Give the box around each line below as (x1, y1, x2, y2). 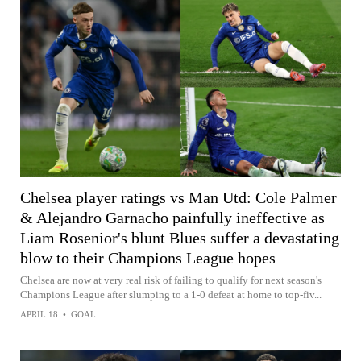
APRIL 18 (20, 309, 58, 319)
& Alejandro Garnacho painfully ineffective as (20, 208, 325, 226)
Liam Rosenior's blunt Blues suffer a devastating (20, 228, 339, 247)
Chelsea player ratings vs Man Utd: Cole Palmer (20, 188, 337, 206)
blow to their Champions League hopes (20, 248, 276, 267)
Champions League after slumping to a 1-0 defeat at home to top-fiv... (20, 288, 322, 301)
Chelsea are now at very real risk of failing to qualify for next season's (20, 273, 322, 286)
